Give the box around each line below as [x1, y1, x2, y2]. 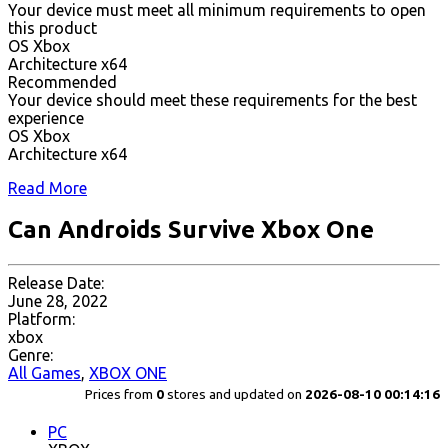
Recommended [8, 72, 117, 91]
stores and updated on [164, 387, 305, 403]
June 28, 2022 [8, 292, 108, 311]
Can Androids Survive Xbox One [8, 216, 374, 244]
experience [8, 108, 84, 127]
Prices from [85, 387, 156, 403]
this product [8, 18, 97, 37]
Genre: [8, 346, 53, 365]
